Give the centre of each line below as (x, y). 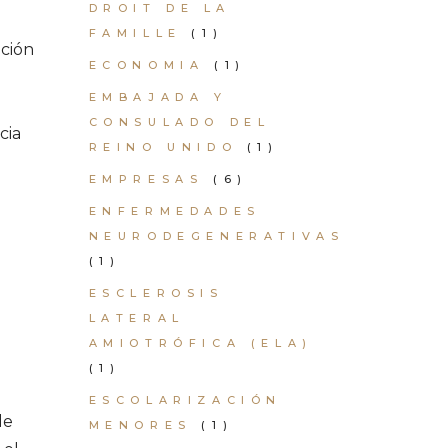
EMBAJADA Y (158, 97)
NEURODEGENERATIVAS (216, 236)
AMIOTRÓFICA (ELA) (200, 343)
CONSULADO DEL (179, 122)
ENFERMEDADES (174, 211)
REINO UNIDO (163, 147)
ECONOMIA (146, 65)
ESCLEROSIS (156, 293)
